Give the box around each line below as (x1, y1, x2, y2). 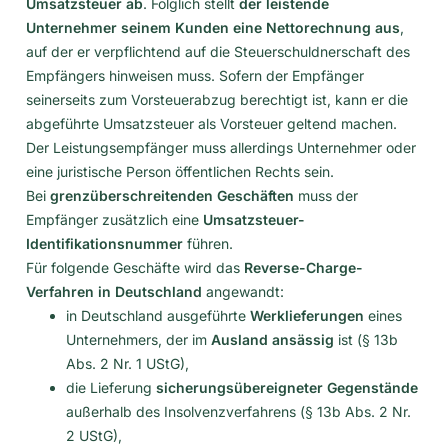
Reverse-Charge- (244, 258, 363, 276)
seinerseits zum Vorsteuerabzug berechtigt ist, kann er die (26, 90, 408, 108)
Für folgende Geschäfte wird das (26, 258, 244, 276)
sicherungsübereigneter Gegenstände (156, 378, 418, 396)
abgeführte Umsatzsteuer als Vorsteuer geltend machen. (26, 114, 397, 132)
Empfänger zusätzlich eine (26, 210, 203, 228)
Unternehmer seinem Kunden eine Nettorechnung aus (26, 18, 400, 36)
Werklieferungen (250, 306, 364, 324)
